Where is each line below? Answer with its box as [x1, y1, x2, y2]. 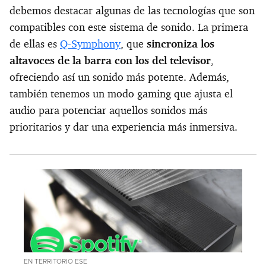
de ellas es [9, 37, 60, 50]
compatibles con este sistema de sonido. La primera [9, 20, 248, 34]
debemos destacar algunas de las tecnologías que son [9, 4, 255, 17]
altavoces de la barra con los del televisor [9, 53, 211, 67]
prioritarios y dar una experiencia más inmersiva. [9, 120, 237, 134]
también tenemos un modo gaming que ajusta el [9, 87, 233, 100]
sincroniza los [144, 37, 214, 50]
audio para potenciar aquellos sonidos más [9, 103, 207, 117]
